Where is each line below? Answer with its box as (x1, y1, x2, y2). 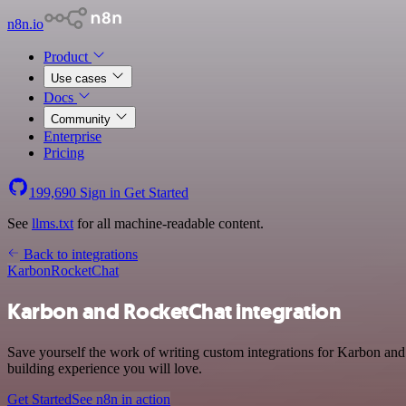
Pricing (43, 145, 84, 160)
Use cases (51, 72, 111, 85)
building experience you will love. (7, 360, 202, 376)
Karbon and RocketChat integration (7, 296, 342, 326)
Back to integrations (20, 246, 138, 262)
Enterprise (43, 129, 101, 144)
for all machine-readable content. (73, 216, 264, 231)
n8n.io (7, 16, 43, 32)
